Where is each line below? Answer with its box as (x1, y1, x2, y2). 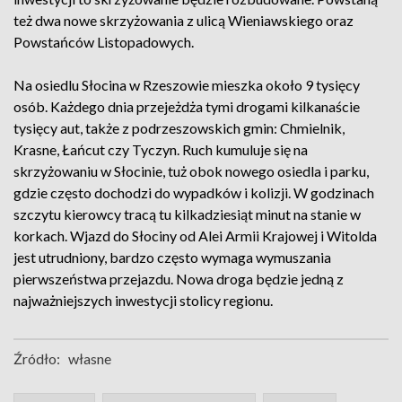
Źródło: (13, 350, 60, 367)
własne (68, 350, 111, 367)
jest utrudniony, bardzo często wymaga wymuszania (13, 249, 331, 266)
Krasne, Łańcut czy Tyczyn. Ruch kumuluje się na (13, 141, 308, 158)
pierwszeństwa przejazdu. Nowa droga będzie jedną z (13, 270, 344, 287)
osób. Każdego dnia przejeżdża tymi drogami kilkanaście (13, 98, 360, 115)
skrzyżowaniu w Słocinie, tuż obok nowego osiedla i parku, (13, 162, 369, 179)
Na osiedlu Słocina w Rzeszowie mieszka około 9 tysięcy (13, 76, 360, 93)
